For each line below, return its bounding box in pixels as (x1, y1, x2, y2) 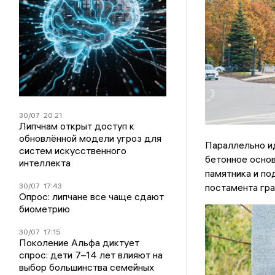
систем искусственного (19, 144, 127, 157)
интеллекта (19, 157, 71, 169)
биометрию (19, 203, 71, 215)
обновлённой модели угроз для (19, 132, 162, 145)
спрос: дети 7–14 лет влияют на (19, 249, 163, 261)
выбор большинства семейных (19, 261, 155, 274)
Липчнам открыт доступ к (19, 120, 135, 133)
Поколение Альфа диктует (19, 236, 140, 249)
